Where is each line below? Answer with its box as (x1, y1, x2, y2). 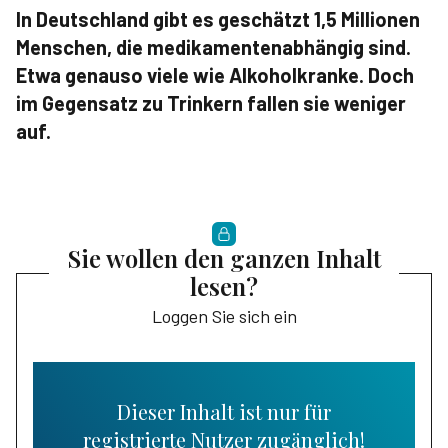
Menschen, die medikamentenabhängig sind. (16, 35, 411, 59)
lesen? (190, 270, 258, 303)
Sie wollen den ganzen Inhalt (67, 242, 381, 275)
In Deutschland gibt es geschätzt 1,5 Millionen (16, 7, 420, 31)
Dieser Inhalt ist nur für (117, 398, 331, 426)
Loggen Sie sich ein (151, 305, 297, 328)
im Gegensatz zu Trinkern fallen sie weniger (16, 91, 406, 115)
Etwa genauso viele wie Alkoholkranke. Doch (16, 63, 414, 87)
